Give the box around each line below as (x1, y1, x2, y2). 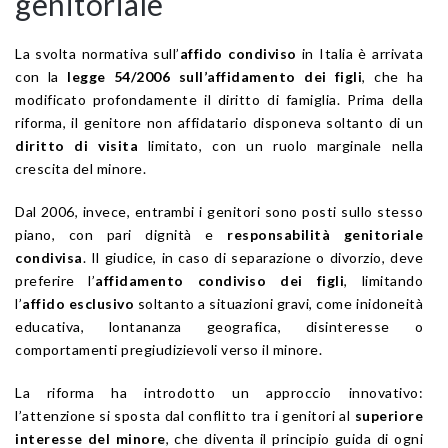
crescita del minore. (15, 159, 146, 177)
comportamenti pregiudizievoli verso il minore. (15, 340, 322, 358)
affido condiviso (179, 44, 297, 62)
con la (15, 67, 68, 85)
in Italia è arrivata (296, 44, 423, 62)
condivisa (15, 248, 83, 266)
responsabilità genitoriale (227, 225, 423, 243)
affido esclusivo (22, 294, 135, 312)
